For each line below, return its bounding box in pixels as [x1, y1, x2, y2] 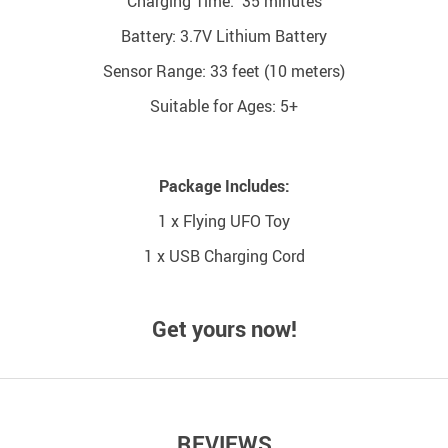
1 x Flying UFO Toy [158, 210, 290, 232]
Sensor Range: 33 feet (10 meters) [103, 60, 345, 82]
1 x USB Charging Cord [143, 245, 305, 267]
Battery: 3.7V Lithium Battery [121, 25, 327, 47]
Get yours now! [151, 314, 297, 343]
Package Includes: [158, 175, 290, 197]
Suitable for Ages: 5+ [150, 95, 298, 117]
